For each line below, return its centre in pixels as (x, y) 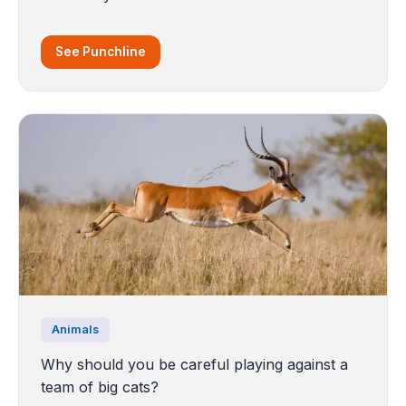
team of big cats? (100, 387)
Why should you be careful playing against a (194, 364)
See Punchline (101, 51)
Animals (75, 329)
